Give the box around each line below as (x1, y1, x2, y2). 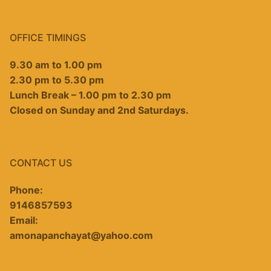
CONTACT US (10, 156, 72, 169)
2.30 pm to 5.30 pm (10, 73, 104, 86)
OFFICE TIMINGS (10, 31, 86, 44)
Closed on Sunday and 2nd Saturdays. (10, 103, 189, 116)
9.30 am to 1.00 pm (10, 58, 102, 71)
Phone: (10, 183, 43, 196)
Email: (10, 214, 38, 226)
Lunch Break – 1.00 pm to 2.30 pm (10, 88, 171, 101)
